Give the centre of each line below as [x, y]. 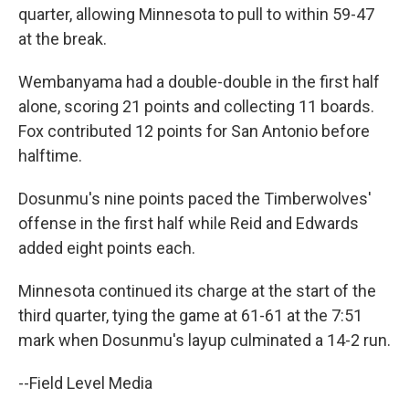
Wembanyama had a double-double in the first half [199, 82]
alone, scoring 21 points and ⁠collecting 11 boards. [196, 106]
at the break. [63, 39]
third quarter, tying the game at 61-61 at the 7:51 [190, 315]
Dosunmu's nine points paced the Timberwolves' [195, 199]
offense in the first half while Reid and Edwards [189, 223]
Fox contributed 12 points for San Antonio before [194, 131]
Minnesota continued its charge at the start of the [197, 291]
